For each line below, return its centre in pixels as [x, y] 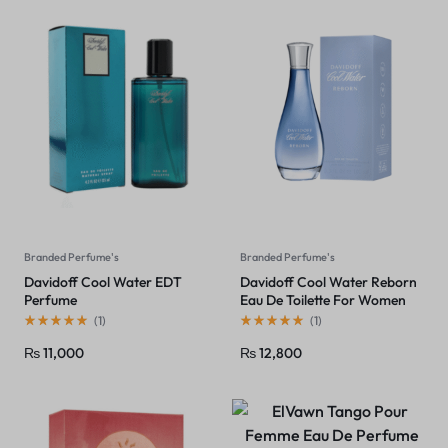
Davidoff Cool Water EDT [103, 282]
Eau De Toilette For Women [323, 300]
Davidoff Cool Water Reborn [328, 282]
